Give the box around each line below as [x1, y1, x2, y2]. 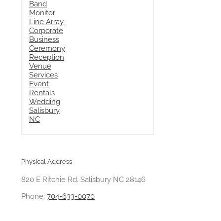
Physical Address [21, 158, 72, 165]
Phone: [21, 192, 47, 201]
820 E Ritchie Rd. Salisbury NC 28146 [21, 175, 146, 184]
